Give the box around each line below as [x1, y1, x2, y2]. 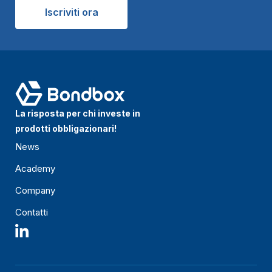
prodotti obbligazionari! [15, 123, 117, 134]
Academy [15, 163, 55, 175]
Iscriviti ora [44, 6, 98, 19]
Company [15, 185, 55, 197]
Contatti [15, 206, 48, 219]
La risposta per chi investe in [15, 108, 140, 119]
